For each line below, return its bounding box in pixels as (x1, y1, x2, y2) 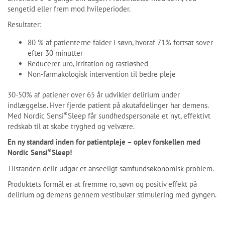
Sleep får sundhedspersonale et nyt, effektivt (68, 111, 210, 121)
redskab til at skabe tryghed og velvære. (8, 122, 135, 132)
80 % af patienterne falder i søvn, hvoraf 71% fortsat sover (28, 38, 213, 48)
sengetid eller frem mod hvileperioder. (8, 4, 131, 14)
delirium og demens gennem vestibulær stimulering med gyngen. (8, 189, 216, 199)
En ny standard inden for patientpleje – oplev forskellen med (8, 137, 200, 147)
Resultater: (8, 19, 41, 29)
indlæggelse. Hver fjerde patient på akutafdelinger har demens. (8, 100, 208, 110)
